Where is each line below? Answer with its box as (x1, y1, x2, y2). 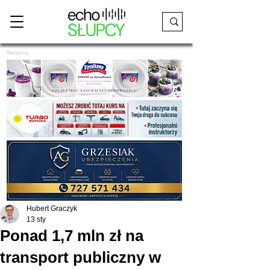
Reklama (7, 49, 28, 57)
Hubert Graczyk (27, 204, 77, 213)
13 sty (27, 215, 46, 224)
